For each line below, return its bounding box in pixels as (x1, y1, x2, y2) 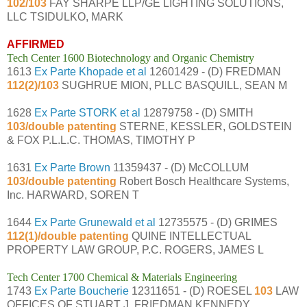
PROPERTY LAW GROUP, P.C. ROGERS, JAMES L (7, 243, 264, 256)
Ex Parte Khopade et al (34, 65, 147, 77)
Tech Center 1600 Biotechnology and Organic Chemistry (7, 51, 254, 64)
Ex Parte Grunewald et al (34, 216, 156, 228)
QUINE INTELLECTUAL (132, 230, 251, 242)
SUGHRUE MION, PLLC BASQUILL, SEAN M (59, 79, 287, 91)
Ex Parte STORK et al (34, 106, 140, 119)
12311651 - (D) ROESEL (129, 284, 254, 297)
